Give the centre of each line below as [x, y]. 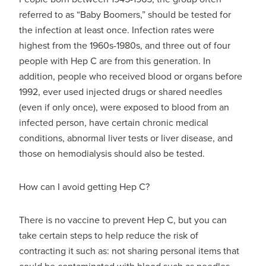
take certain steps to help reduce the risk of [109, 236]
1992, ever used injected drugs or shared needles [121, 92]
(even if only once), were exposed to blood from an [124, 108]
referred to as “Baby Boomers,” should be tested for [125, 15]
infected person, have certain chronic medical [114, 123]
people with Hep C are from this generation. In [115, 61]
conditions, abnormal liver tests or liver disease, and [126, 139]
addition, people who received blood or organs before [131, 77]
